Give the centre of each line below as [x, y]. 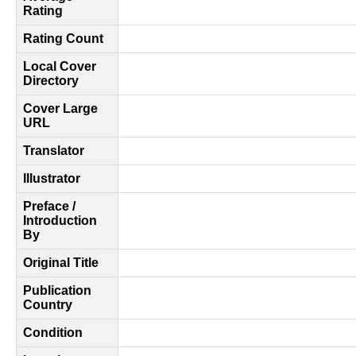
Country [48, 305]
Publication [57, 290]
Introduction [60, 221]
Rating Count [63, 39]
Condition [53, 333]
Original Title [61, 263]
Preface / [49, 206]
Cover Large [60, 108]
